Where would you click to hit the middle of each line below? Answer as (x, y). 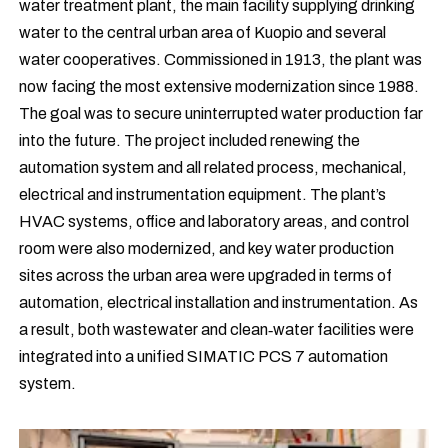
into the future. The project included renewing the (190, 140)
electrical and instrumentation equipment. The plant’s (203, 194)
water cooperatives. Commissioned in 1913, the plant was (221, 59)
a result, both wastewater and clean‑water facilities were (217, 329)
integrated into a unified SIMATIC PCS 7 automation (204, 356)
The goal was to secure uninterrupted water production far (221, 113)
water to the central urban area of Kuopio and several (203, 32)
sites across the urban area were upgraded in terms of (206, 275)
